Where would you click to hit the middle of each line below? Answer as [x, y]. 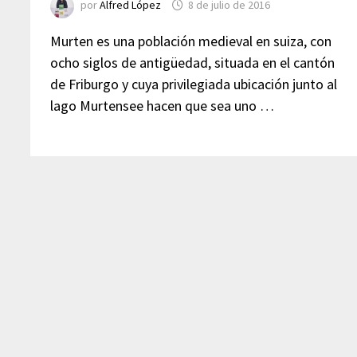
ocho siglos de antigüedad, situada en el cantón [193, 63]
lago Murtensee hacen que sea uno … [163, 106]
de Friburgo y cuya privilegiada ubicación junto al [194, 84]
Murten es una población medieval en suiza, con [191, 41]
